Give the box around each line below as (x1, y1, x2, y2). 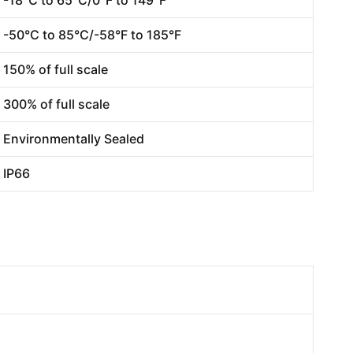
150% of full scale (3, 61, 108, 77)
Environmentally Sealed (3, 130, 144, 147)
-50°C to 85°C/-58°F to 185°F (3, 26, 181, 43)
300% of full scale (3, 95, 110, 112)
